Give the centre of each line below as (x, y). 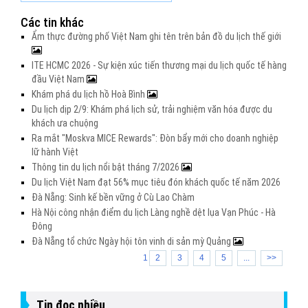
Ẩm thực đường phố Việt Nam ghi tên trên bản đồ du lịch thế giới (156, 36)
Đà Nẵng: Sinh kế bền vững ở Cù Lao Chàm (113, 197)
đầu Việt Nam (59, 79)
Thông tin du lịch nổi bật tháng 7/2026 (107, 167)
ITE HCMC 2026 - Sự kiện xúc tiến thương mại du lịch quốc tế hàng (159, 65)
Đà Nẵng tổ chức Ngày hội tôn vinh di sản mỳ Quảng (132, 241)
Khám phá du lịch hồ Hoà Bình (89, 94)
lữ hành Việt (55, 152)
